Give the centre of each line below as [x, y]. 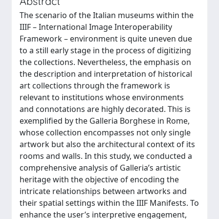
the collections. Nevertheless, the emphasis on [105, 62]
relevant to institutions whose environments [102, 97]
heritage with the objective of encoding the [99, 179]
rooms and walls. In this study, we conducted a [106, 156]
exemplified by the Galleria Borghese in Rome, [105, 120]
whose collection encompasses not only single [105, 132]
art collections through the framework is [95, 85]
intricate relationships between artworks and [103, 191]
